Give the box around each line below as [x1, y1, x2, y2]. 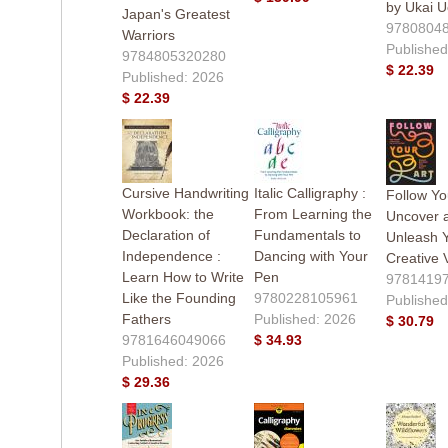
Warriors [121, 26, 175, 43]
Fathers [121, 310, 171, 327]
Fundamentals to [253, 226, 361, 243]
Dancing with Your [253, 247, 368, 264]
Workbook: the [121, 205, 214, 222]
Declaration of [121, 226, 210, 243]
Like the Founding [121, 289, 236, 306]
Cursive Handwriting [121, 184, 249, 201]
